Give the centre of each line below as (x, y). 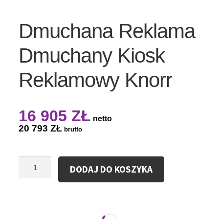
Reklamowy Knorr (95, 80)
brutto (72, 130)
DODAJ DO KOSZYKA (111, 169)
